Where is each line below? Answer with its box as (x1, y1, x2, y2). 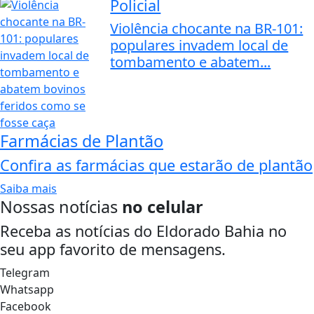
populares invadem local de (110, 36, 289, 55)
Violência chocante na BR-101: (110, 19, 303, 39)
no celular (122, 196, 203, 219)
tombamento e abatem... (110, 53, 271, 72)
